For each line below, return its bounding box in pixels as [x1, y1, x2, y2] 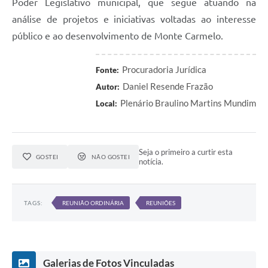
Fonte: [96, 65, 119, 75]
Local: [96, 99, 117, 109]
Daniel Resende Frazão [123, 81, 213, 92]
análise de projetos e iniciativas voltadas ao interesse [12, 14, 256, 25]
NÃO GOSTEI [91, 153, 130, 161]
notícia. [139, 157, 164, 167]
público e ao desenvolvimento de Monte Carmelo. [12, 31, 223, 42]
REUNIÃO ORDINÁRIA [62, 199, 124, 207]
